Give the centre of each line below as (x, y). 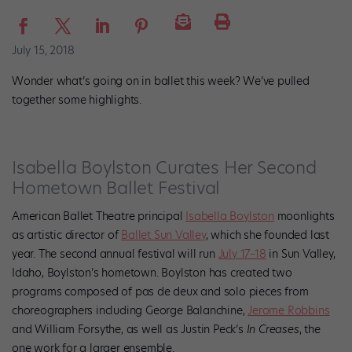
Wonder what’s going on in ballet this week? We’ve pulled (161, 81)
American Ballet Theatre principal (99, 216)
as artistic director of (67, 235)
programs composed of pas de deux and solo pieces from (160, 291)
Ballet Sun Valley (163, 235)
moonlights (304, 216)
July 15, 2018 (43, 50)
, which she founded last (268, 235)
